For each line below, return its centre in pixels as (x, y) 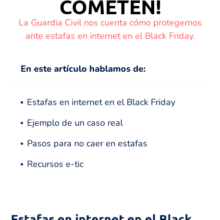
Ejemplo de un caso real (75, 123)
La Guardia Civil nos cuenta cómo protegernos (110, 23)
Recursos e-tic (55, 164)
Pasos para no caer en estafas (87, 144)
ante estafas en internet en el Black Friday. (110, 36)
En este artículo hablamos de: (83, 69)
